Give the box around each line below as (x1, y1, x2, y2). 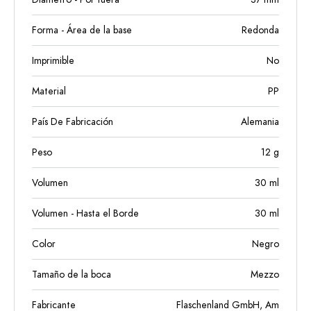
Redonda (242, 24, 279, 37)
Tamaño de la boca (32, 268, 111, 281)
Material (32, 85, 66, 98)
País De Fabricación (32, 115, 113, 128)
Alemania (241, 115, 279, 128)
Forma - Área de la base (32, 24, 132, 37)
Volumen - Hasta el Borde (32, 207, 139, 220)
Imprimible (32, 54, 74, 67)
